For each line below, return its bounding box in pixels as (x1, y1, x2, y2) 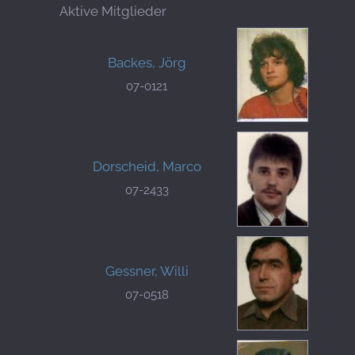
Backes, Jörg (107, 55, 186, 71)
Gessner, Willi (105, 262, 189, 279)
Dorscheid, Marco (92, 158, 201, 175)
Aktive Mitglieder (59, 3, 166, 19)
